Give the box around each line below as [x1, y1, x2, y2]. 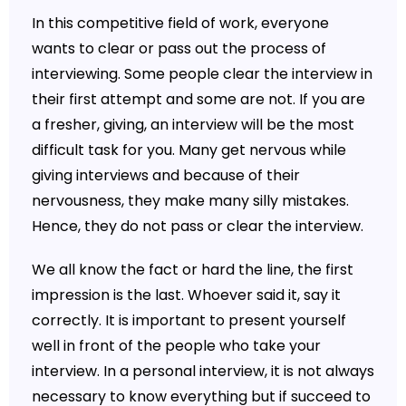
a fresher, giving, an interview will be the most [31, 113, 354, 135]
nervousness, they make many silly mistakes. [31, 189, 349, 211]
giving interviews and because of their [31, 164, 300, 186]
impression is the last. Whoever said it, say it [31, 284, 341, 305]
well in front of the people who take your [31, 334, 321, 356]
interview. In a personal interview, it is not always [31, 360, 374, 382]
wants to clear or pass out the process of [31, 37, 326, 59]
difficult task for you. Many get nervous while [31, 139, 346, 160]
